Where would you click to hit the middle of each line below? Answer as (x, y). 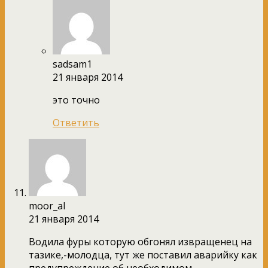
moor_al (47, 205)
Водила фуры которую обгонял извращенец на (140, 241)
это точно (76, 100)
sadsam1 (72, 64)
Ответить (76, 122)
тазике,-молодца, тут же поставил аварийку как (143, 255)
